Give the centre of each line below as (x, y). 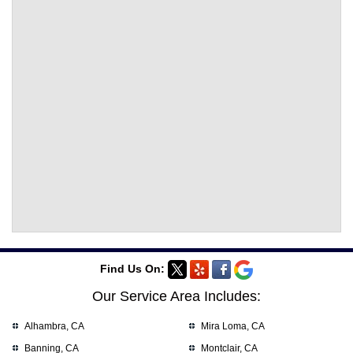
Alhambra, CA (54, 326)
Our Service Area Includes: (176, 296)
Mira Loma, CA (232, 326)
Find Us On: (134, 269)
